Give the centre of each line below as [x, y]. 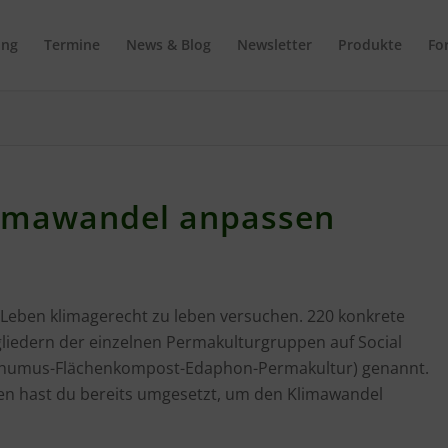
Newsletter [275, 44]
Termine [72, 44]
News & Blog [169, 44]
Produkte [370, 44]
